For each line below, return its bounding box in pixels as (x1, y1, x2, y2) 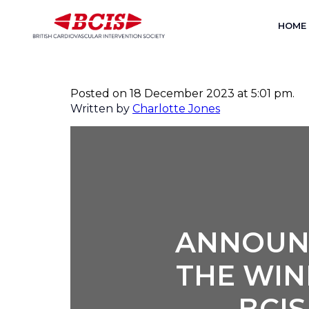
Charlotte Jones (132, 102, 220, 115)
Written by (70, 102, 132, 115)
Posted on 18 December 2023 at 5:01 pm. (70, 87, 295, 100)
